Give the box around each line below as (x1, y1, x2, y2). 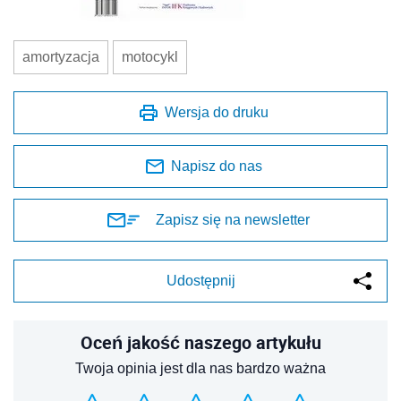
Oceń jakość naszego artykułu (80, 330, 321, 355)
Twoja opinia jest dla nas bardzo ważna (75, 361, 326, 377)
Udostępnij (166, 273, 235, 289)
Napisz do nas (171, 158, 262, 175)
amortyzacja (22, 49, 99, 65)
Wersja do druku (165, 105, 269, 121)
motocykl (122, 49, 178, 65)
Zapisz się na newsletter (156, 212, 310, 228)
